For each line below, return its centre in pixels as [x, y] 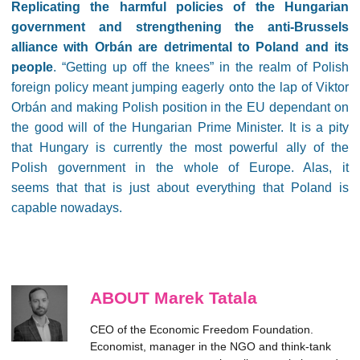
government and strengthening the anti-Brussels [180, 27]
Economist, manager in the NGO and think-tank [211, 346]
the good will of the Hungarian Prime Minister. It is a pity [180, 127]
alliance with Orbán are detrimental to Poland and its [180, 47]
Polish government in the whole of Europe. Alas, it [180, 168]
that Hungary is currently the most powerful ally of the [180, 147]
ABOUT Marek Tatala [174, 298]
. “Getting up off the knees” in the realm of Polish [201, 67]
